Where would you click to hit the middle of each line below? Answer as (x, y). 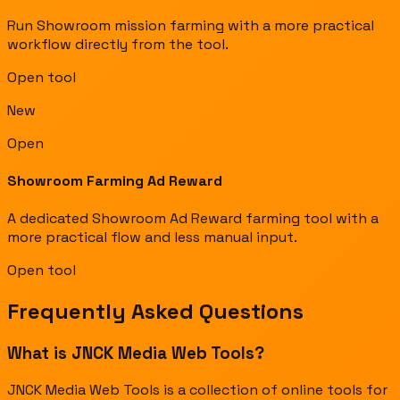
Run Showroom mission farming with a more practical (191, 25)
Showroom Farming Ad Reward (115, 181)
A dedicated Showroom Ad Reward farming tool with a (193, 219)
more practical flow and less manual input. (152, 237)
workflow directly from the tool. (118, 44)
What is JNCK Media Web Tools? (136, 354)
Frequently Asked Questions (155, 312)
